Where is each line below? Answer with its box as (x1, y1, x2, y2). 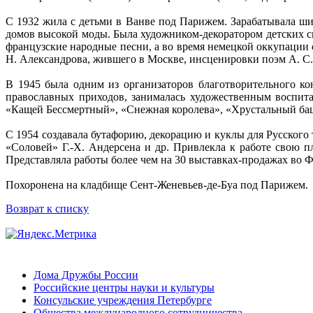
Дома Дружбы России (34, 268, 138, 281)
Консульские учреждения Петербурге (34, 293, 212, 306)
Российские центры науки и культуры (34, 281, 214, 293)
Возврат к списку (6, 203, 89, 215)
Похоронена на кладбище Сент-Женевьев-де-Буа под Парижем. (6, 179, 308, 191)
